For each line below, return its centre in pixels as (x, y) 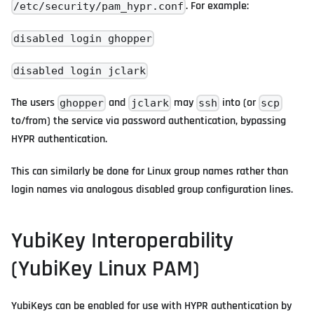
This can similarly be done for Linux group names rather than (150, 172)
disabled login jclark (80, 70)
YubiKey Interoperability (122, 241)
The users (34, 103)
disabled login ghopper (83, 38)
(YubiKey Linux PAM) (105, 269)
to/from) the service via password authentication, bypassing (149, 121)
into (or (239, 103)
